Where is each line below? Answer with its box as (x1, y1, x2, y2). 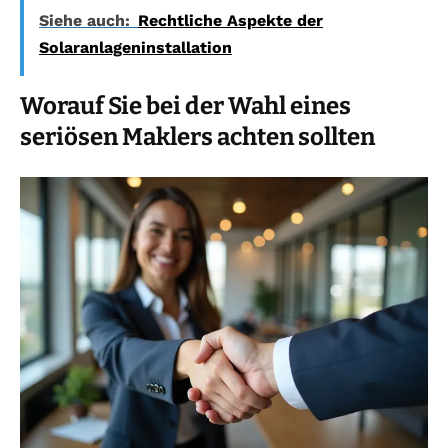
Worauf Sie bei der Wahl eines (20, 91, 351, 120)
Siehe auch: (39, 10, 130, 30)
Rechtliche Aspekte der (138, 10, 323, 30)
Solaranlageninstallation (39, 37, 232, 57)
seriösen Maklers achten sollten (20, 122, 375, 151)
